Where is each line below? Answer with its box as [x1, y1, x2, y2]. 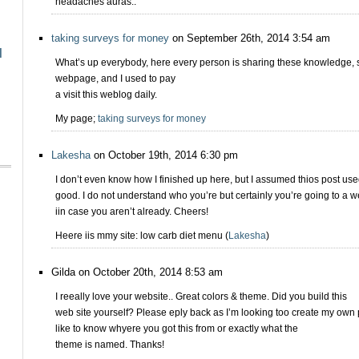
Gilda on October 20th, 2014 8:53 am [51, 266, 223, 278]
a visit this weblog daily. [55, 89, 157, 100]
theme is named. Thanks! [55, 339, 164, 350]
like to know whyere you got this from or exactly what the [55, 323, 298, 334]
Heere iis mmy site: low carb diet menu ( [55, 230, 228, 241]
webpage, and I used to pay [55, 73, 175, 84]
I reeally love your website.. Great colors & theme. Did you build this [55, 291, 347, 302]
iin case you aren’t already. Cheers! [55, 206, 208, 217]
